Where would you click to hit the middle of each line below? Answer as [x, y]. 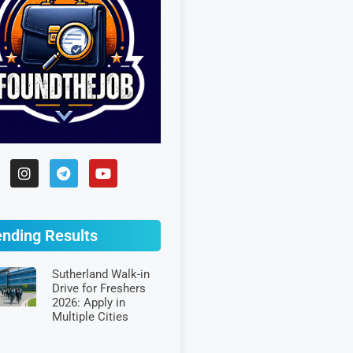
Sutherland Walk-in [100, 274]
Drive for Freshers [98, 288]
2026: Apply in [88, 303]
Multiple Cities [90, 317]
